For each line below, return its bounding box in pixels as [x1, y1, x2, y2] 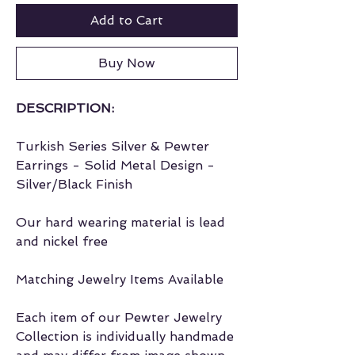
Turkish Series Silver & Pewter [16, 139, 209, 155]
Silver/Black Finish [16, 177, 132, 193]
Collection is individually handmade [16, 329, 234, 345]
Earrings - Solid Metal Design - [16, 158, 215, 174]
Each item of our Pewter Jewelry [16, 310, 222, 326]
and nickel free [16, 234, 108, 250]
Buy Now [98, 55, 155, 71]
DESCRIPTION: [16, 101, 114, 116]
